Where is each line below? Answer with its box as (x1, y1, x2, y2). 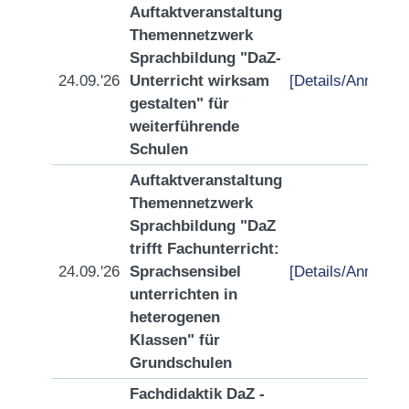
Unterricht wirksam (130, 71, 269, 90)
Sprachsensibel (130, 262, 241, 281)
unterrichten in (130, 285, 237, 304)
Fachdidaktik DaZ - (130, 384, 265, 404)
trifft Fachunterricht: (130, 239, 279, 258)
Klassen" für (130, 330, 220, 350)
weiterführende (130, 117, 239, 136)
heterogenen (130, 308, 220, 327)
